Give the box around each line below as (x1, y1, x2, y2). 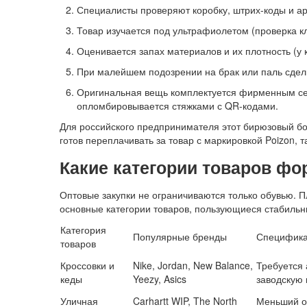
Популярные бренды (133, 230, 227, 244)
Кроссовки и (60, 258, 114, 273)
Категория (60, 223, 106, 237)
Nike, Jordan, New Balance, (133, 258, 253, 273)
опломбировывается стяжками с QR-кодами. (77, 99, 278, 113)
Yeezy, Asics (133, 272, 186, 286)
